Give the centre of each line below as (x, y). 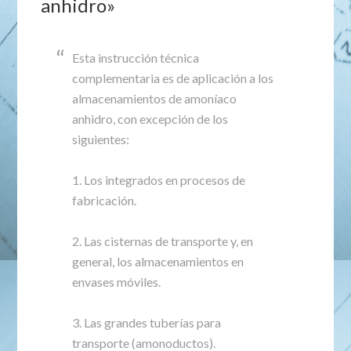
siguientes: (101, 139)
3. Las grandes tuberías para (147, 322)
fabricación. (105, 200)
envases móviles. (117, 282)
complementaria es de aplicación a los (173, 78)
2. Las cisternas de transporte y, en (163, 241)
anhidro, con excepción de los (150, 119)
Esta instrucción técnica (136, 58)
